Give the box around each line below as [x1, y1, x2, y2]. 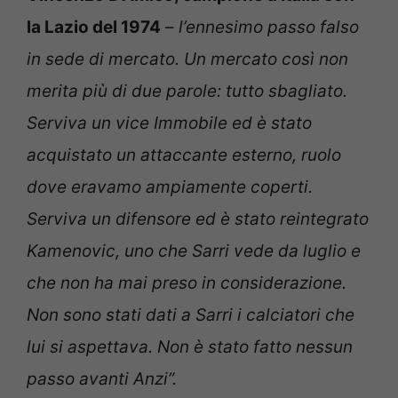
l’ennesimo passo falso [174, 17, 359, 38]
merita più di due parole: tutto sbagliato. [27, 81, 347, 102]
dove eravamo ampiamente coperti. [27, 177, 313, 198]
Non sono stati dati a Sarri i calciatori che [27, 305, 354, 326]
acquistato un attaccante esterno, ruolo [27, 145, 341, 166]
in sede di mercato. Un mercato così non [27, 49, 348, 70]
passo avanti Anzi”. [27, 369, 177, 390]
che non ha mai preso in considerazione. [27, 273, 346, 294]
